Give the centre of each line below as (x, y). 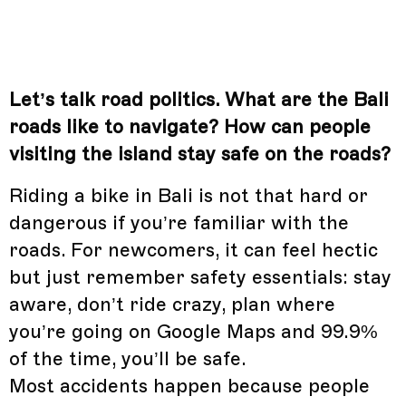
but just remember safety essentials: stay (200, 278)
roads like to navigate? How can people (190, 127)
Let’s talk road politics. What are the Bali (199, 100)
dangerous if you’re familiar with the (179, 223)
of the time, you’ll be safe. (128, 359)
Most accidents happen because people (189, 387)
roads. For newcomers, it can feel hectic (193, 251)
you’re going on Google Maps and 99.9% (193, 332)
